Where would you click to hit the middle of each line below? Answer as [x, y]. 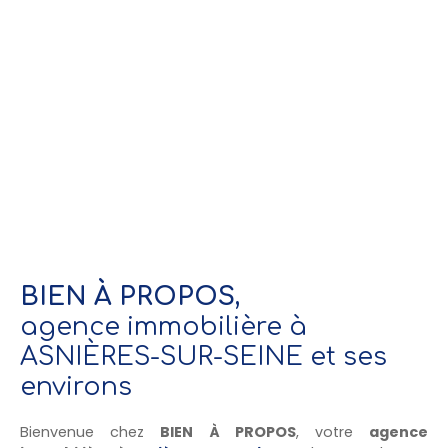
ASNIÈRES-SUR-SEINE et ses [203, 356]
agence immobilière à [163, 326]
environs [76, 386]
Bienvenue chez [90, 431]
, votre [332, 431]
